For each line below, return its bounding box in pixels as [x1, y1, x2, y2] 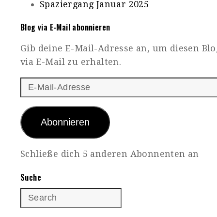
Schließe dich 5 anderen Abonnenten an [20, 149, 199, 159]
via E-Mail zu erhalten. [20, 57, 122, 67]
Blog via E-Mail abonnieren [20, 21, 110, 33]
